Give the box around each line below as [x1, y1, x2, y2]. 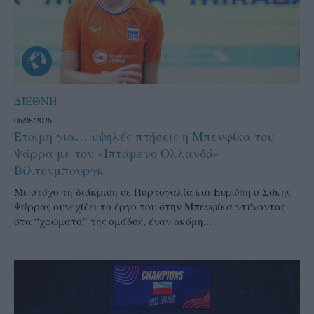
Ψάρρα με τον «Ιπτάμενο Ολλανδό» [14, 144, 219, 162]
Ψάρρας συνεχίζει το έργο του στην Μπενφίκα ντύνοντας [14, 199, 285, 214]
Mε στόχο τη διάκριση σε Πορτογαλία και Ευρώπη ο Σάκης [14, 184, 291, 199]
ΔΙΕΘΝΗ [14, 93, 57, 109]
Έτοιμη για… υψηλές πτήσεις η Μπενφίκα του [14, 128, 274, 145]
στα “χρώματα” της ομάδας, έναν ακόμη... [14, 214, 212, 228]
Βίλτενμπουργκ [14, 161, 104, 179]
